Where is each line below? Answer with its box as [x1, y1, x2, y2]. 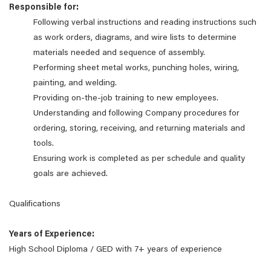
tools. [33, 140, 54, 148]
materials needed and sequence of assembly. [33, 49, 205, 57]
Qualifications [9, 200, 60, 209]
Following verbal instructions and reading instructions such [33, 19, 256, 27]
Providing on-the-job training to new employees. [33, 94, 218, 103]
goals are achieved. [33, 170, 110, 178]
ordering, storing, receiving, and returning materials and [33, 125, 245, 133]
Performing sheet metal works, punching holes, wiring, [33, 64, 239, 73]
